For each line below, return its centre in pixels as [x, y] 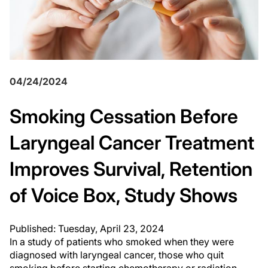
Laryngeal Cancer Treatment [132, 143]
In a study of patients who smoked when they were [122, 241]
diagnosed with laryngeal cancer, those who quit [117, 255]
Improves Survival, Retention [131, 169]
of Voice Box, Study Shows [124, 196]
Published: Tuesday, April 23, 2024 [87, 228]
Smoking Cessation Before [124, 117]
